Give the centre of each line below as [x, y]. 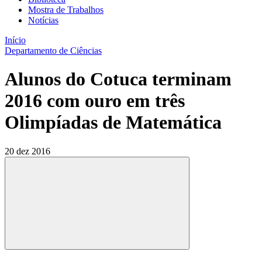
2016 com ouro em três [95, 101]
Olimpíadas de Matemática [113, 123]
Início [15, 40]
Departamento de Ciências [53, 51]
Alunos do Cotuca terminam [118, 79]
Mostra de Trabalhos [66, 10]
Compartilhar [118, 251]
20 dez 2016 [27, 151]
